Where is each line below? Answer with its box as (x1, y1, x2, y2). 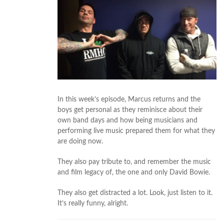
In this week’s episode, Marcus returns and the (57, 96, 200, 103)
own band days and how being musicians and (57, 117, 197, 124)
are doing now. (57, 138, 103, 145)
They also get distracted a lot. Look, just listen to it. (57, 189, 212, 197)
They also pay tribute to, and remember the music (57, 158, 211, 166)
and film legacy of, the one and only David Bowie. (57, 169, 210, 176)
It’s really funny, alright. (57, 200, 128, 207)
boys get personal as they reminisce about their (57, 106, 202, 114)
